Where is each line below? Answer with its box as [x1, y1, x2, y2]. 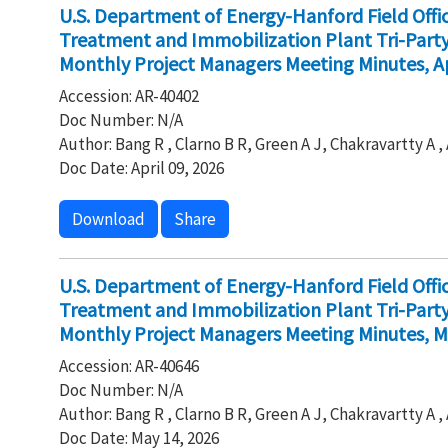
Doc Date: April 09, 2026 [58, 157, 224, 179]
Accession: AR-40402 [58, 85, 199, 107]
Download [71, 208, 145, 230]
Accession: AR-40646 [58, 355, 199, 377]
